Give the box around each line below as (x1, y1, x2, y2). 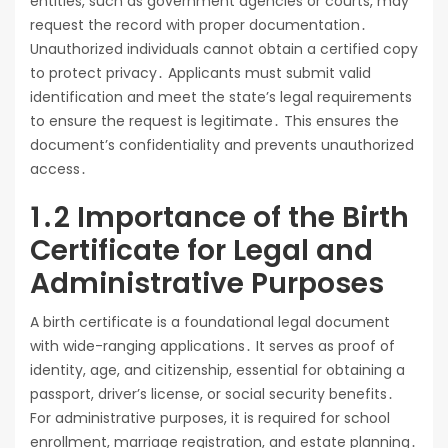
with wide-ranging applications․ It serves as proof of (30, 336, 395, 357)
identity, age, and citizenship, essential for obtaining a (30, 360, 405, 381)
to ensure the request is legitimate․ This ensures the (30, 111, 399, 132)
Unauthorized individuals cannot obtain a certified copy (30, 39, 418, 60)
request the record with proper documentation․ (30, 15, 367, 36)
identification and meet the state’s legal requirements (30, 87, 412, 108)
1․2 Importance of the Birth (30, 198, 409, 238)
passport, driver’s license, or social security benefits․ (30, 384, 394, 405)
